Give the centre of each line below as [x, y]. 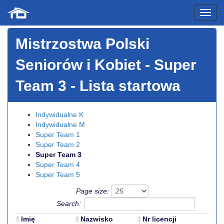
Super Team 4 [58, 164]
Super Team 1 [58, 134]
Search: [69, 203]
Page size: [93, 191]
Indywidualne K [59, 114]
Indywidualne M [60, 124]
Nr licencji [159, 219]
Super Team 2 [58, 144]
